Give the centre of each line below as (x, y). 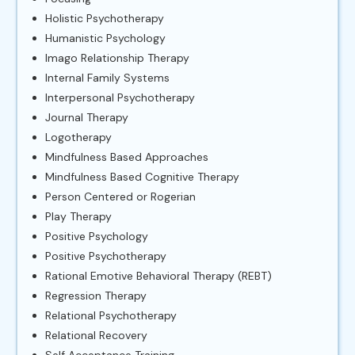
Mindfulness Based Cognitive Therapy (142, 176)
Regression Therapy (96, 295)
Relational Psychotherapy (111, 315)
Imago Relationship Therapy (117, 57)
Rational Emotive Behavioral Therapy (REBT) (158, 275)
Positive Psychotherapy (106, 256)
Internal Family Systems (107, 77)
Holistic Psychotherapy (105, 18)
